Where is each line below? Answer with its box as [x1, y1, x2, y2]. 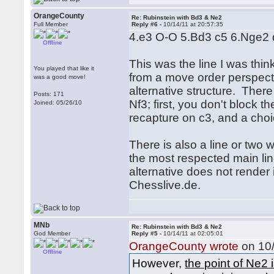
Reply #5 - [131, 230, 164, 237]
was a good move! [34, 73, 86, 80]
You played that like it [34, 65, 95, 72]
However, [132, 256, 185, 270]
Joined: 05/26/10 [34, 99, 83, 106]
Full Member [34, 21, 68, 28]
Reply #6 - [131, 21, 164, 28]
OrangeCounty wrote [129, 240, 239, 253]
